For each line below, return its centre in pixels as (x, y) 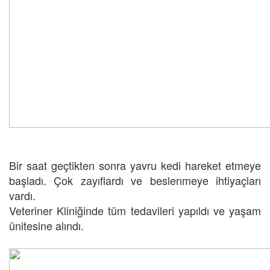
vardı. (22, 196)
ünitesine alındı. (46, 226)
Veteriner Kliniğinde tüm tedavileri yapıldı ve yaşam (135, 211)
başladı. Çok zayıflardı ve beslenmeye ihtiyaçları (135, 181)
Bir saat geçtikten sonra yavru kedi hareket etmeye (135, 165)
